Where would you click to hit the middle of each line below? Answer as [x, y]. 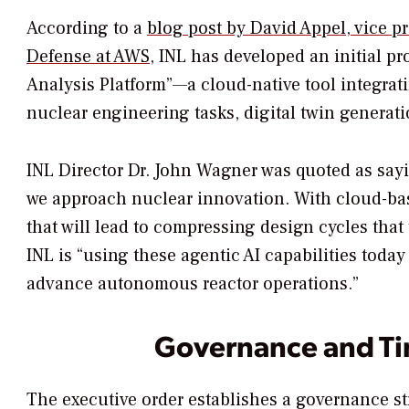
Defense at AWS [88, 57]
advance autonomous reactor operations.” [193, 284]
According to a [87, 29]
